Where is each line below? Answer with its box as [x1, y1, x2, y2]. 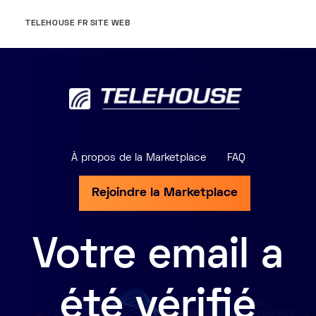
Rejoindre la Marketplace [91, 187, 238, 199]
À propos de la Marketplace [71, 153, 206, 163]
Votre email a [32, 238, 284, 276]
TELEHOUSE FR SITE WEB [25, 20, 130, 28]
